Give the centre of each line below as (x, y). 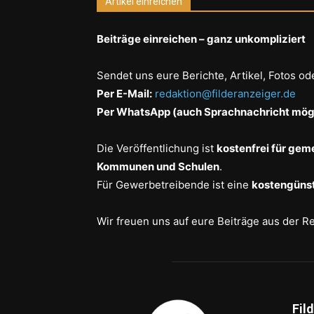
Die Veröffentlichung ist (157, 148)
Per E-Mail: (124, 93)
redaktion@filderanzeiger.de (225, 93)
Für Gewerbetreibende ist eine (174, 184)
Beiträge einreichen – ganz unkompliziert (201, 39)
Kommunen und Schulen (158, 166)
